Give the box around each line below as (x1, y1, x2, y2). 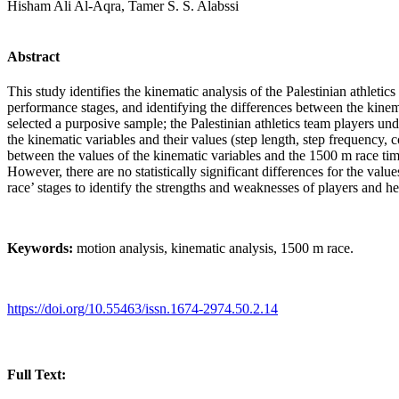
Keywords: (7, 240, 73, 256)
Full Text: (7, 366, 66, 382)
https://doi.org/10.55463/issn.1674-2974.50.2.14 (7, 301, 278, 317)
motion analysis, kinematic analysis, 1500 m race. (73, 240, 354, 256)
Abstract (7, 49, 60, 65)
